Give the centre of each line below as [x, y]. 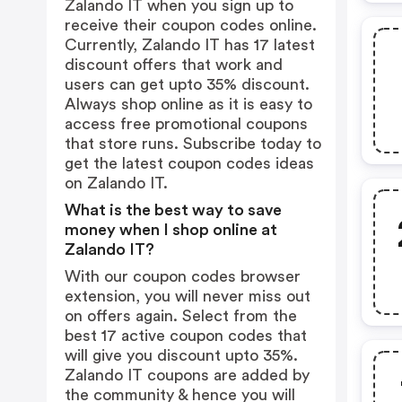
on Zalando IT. [116, 183]
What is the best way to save [173, 210]
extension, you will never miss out [188, 296]
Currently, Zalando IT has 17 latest [190, 45]
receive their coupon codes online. [191, 25]
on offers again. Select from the [181, 316]
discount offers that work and [174, 65]
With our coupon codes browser [183, 276]
